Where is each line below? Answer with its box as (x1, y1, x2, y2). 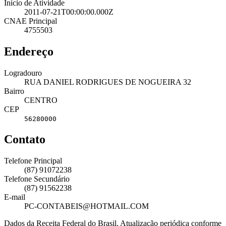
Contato (4, 133, 45, 146)
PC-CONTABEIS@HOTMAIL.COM (24, 202, 149, 211)
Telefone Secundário (4, 175, 70, 184)
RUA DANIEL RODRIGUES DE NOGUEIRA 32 (24, 77, 191, 86)
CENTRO (24, 95, 58, 104)
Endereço (4, 44, 53, 58)
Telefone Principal (4, 156, 62, 165)
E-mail (4, 193, 25, 202)
